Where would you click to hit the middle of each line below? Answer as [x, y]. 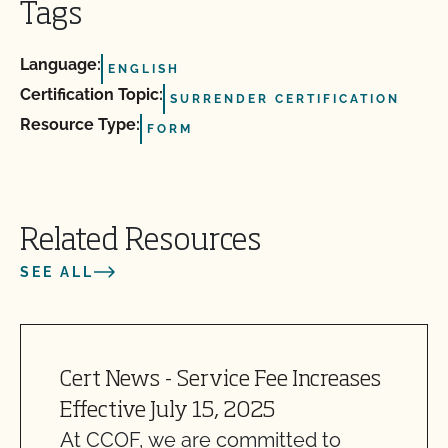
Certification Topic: [91, 94]
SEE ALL [57, 272]
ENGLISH [144, 69]
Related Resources [140, 242]
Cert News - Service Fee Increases [220, 380]
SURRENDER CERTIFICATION [285, 99]
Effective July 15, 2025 [167, 411]
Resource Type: [80, 124]
